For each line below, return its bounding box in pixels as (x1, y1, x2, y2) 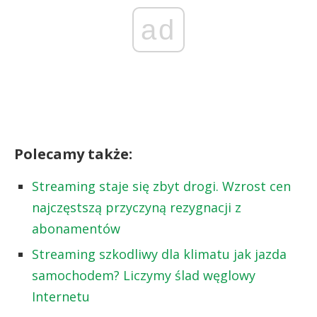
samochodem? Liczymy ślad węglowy (32, 266, 255, 284)
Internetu (32, 287, 90, 305)
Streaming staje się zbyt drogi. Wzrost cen (32, 177, 291, 195)
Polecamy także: (14, 144, 132, 163)
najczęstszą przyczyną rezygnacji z (32, 198, 241, 216)
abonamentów (32, 219, 120, 237)
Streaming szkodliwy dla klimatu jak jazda (32, 245, 287, 263)
